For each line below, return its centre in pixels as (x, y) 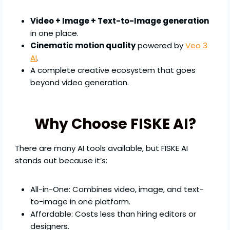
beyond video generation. (80, 83)
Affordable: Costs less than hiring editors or (113, 214)
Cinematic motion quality (83, 46)
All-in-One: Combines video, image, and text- (117, 189)
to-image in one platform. (81, 202)
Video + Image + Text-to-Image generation (120, 21)
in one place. (55, 33)
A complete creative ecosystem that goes (113, 70)
